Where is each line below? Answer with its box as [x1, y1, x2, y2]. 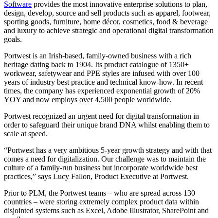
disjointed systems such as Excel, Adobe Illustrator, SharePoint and [4, 206, 209, 215]
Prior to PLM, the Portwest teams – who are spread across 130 [4, 188, 195, 197]
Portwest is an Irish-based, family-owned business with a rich [4, 51, 191, 60]
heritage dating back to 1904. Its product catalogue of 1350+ [4, 60, 189, 69]
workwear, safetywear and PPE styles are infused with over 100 [4, 69, 200, 77]
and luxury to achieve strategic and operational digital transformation [4, 26, 214, 35]
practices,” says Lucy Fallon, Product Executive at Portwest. [4, 172, 189, 181]
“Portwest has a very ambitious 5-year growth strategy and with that [4, 145, 212, 154]
